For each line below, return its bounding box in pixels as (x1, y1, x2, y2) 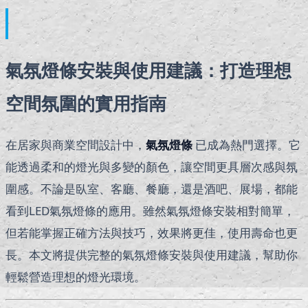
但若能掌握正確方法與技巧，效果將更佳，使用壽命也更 (5, 225, 298, 241)
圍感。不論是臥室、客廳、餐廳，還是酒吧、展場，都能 (5, 181, 298, 197)
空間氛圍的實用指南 (5, 91, 166, 115)
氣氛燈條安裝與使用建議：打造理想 (5, 58, 291, 82)
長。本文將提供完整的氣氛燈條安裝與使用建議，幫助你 (5, 247, 298, 263)
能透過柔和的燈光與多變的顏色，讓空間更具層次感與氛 (5, 159, 298, 175)
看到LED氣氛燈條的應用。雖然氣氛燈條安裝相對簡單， (5, 203, 295, 219)
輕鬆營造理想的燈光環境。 (5, 269, 146, 285)
